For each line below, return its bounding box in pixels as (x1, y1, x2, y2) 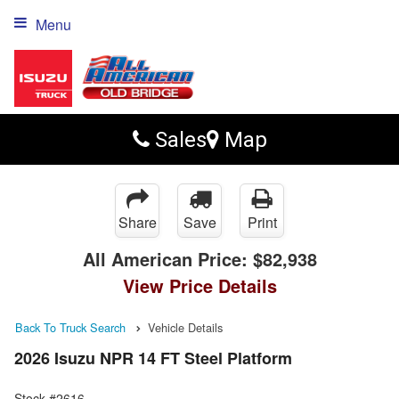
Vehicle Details (148, 319, 223, 336)
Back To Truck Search (15, 319, 126, 336)
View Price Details (122, 273, 277, 298)
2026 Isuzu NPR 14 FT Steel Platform (14, 346, 292, 370)
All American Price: (82, 246, 253, 272)
